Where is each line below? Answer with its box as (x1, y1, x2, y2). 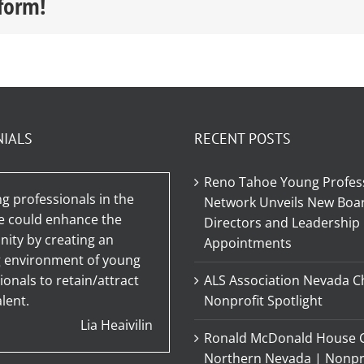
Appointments (204, 234, 292, 253)
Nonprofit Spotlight (204, 292, 323, 310)
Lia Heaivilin (80, 316, 153, 335)
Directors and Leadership (204, 214, 360, 232)
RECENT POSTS (194, 129, 291, 149)
